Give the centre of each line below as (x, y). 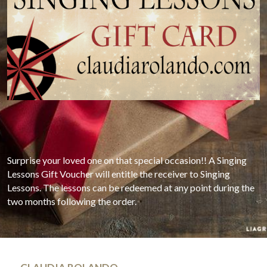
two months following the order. (72, 201)
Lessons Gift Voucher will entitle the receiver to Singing (119, 174)
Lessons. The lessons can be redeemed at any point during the (131, 188)
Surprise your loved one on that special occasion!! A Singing (127, 160)
